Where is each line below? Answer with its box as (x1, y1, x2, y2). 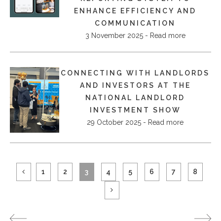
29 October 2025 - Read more (87, 118, 184, 126)
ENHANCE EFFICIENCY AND (74, 6, 196, 15)
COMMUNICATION (95, 19, 176, 27)
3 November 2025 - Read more (85, 31, 185, 39)
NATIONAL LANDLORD (85, 93, 185, 102)
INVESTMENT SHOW (89, 106, 181, 114)
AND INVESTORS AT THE (79, 81, 191, 89)
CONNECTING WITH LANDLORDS (61, 69, 210, 77)
